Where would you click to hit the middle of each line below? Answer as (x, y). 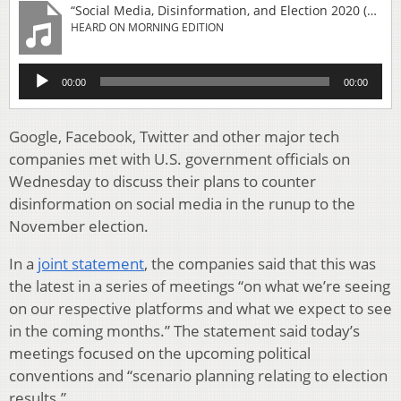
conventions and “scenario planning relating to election (198, 376)
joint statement (91, 264)
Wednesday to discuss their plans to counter (162, 182)
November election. (79, 226)
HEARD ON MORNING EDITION (147, 28)
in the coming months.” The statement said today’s (184, 331)
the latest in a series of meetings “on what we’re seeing (200, 286)
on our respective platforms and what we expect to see (200, 309)
